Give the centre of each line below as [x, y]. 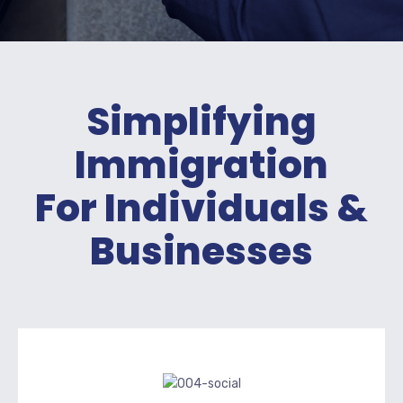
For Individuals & [201, 208]
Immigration [201, 165]
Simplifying [201, 122]
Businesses [201, 251]
